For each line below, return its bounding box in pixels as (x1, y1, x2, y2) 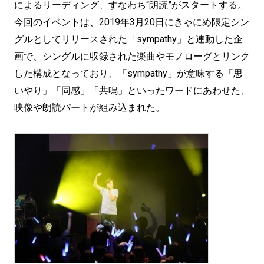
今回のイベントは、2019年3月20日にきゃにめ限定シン (14, 16, 249, 28)
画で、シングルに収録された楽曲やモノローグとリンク (14, 51, 250, 62)
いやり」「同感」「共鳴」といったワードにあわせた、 (14, 85, 250, 96)
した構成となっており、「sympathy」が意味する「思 (14, 68, 243, 79)
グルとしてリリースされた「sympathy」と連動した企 (14, 34, 243, 45)
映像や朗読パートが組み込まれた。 (14, 102, 165, 113)
